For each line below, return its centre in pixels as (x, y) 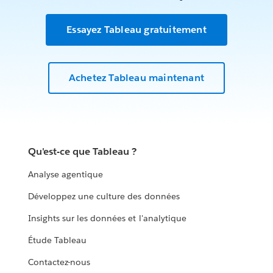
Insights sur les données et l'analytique (107, 218)
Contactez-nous (59, 262)
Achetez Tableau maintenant (136, 78)
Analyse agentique (66, 175)
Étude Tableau (58, 240)
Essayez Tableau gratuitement (136, 29)
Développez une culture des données (104, 197)
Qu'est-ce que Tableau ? (83, 152)
